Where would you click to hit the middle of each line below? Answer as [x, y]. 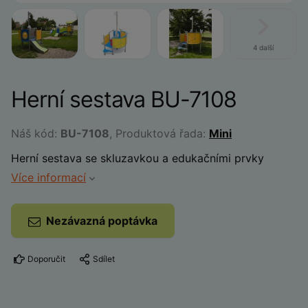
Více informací [48, 177]
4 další [263, 47]
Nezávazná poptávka [102, 221]
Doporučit [46, 259]
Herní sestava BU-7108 [124, 99]
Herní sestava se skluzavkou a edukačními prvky [137, 158]
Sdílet [104, 259]
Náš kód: [36, 133]
